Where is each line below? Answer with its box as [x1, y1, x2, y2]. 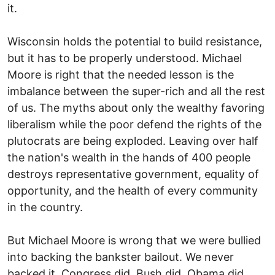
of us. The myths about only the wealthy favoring [7, 101, 265, 114]
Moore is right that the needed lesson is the [7, 68, 234, 81]
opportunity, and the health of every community [7, 184, 258, 197]
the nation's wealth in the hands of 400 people [7, 150, 250, 164]
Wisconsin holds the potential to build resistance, [7, 34, 262, 48]
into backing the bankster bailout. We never [7, 250, 234, 263]
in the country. [7, 200, 83, 214]
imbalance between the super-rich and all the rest [7, 84, 265, 98]
